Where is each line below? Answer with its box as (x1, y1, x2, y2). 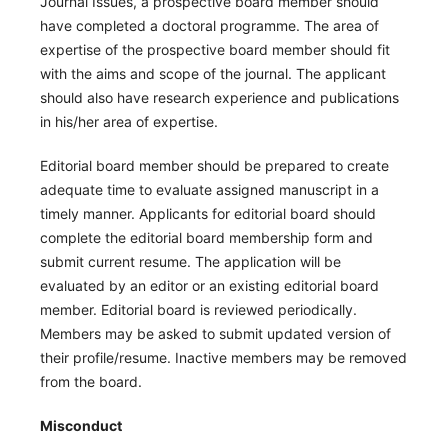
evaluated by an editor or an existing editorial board (39, 276, 379, 294)
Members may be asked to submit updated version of (39, 324, 391, 342)
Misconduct (39, 416, 122, 434)
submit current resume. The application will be (39, 252, 341, 270)
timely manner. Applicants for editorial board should (39, 204, 376, 222)
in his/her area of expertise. (39, 112, 218, 130)
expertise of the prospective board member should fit (39, 40, 390, 58)
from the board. (39, 372, 142, 390)
